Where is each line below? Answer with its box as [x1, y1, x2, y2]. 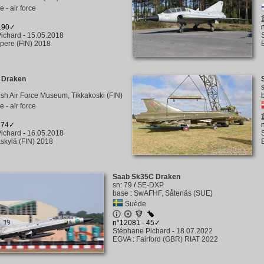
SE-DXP [137, 181, 164, 189]
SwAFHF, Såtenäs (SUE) [133, 189, 213, 197]
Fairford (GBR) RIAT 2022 [136, 235, 218, 243]
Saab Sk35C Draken [112, 173, 180, 181]
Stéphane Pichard [112, 227, 170, 235]
